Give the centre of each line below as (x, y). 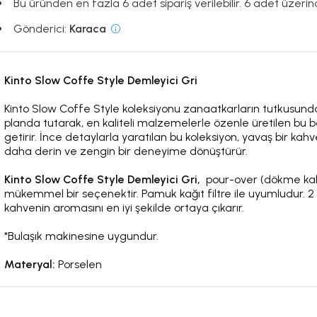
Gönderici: (41, 29)
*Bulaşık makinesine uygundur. (82, 236)
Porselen (79, 264)
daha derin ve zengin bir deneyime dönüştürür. (126, 151)
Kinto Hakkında (45, 293)
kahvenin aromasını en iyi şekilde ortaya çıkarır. (125, 208)
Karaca (87, 29)
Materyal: (30, 264)
